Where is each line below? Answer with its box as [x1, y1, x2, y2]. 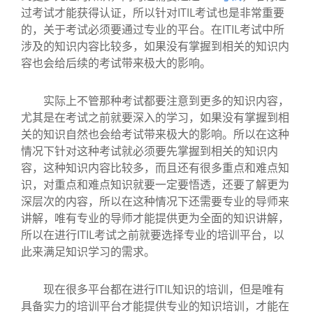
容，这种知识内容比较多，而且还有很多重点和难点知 [21, 160, 289, 175]
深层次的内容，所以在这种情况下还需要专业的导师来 [21, 194, 289, 209]
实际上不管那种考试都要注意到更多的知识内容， [21, 93, 289, 108]
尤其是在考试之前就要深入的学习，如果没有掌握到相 [21, 110, 289, 125]
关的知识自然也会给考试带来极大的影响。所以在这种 [21, 126, 289, 142]
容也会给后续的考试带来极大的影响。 [21, 55, 211, 71]
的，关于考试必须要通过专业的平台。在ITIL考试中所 [21, 22, 284, 37]
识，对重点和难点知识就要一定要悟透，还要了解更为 [21, 177, 289, 192]
